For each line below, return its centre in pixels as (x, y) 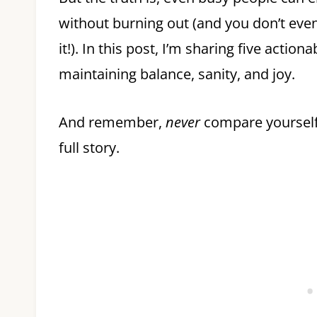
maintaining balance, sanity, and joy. (177, 74)
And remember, (112, 122)
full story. (89, 148)
